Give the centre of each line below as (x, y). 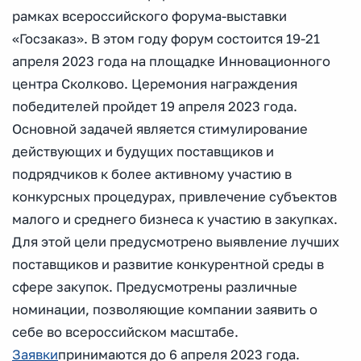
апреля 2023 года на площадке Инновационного (171, 61)
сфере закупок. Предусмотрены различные (155, 287)
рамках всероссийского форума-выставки (149, 16)
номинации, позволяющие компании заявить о (165, 309)
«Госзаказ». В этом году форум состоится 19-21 (166, 39)
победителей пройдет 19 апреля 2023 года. (155, 106)
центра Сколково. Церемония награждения (155, 84)
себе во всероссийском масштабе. (125, 332)
